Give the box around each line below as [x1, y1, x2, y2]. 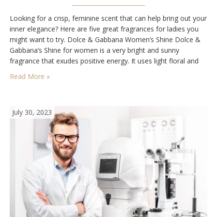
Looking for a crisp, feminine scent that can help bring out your [10, 13, 207, 23]
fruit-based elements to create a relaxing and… [10, 66, 156, 76]
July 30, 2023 [12, 107, 52, 117]
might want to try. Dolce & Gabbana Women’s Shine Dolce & [10, 34, 201, 44]
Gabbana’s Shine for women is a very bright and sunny [10, 45, 179, 55]
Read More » [10, 71, 50, 81]
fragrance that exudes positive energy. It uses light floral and [10, 56, 199, 65]
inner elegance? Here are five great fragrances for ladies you [10, 24, 199, 33]
